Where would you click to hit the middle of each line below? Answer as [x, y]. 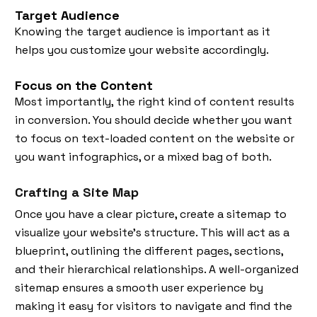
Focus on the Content [84, 85]
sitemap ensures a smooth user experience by [139, 287]
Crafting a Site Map [77, 192]
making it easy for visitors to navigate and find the [154, 306]
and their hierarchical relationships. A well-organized [157, 269]
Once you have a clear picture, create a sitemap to [151, 214]
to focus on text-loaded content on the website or [155, 138]
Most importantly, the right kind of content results [155, 101]
